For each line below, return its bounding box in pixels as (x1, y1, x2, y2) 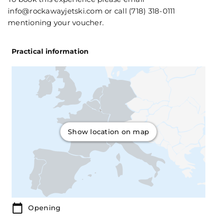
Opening (28, 203, 61, 212)
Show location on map (68, 127, 149, 137)
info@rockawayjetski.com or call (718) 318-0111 (8, 6, 175, 16)
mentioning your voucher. (8, 18, 104, 28)
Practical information (12, 47, 89, 56)
